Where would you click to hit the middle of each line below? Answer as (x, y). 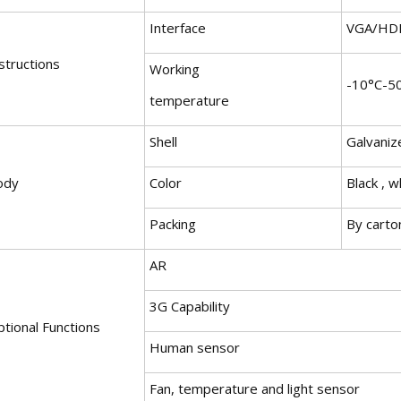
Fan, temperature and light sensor (255, 388)
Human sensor (195, 347)
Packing (173, 223)
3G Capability (190, 306)
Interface (178, 27)
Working (175, 68)
